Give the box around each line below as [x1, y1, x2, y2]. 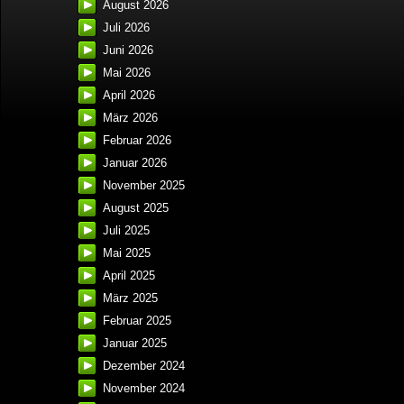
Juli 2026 [103, 21, 150, 35]
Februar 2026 [103, 133, 171, 148]
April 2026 [103, 88, 155, 103]
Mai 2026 [103, 66, 151, 80]
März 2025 [103, 291, 158, 306]
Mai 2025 [103, 246, 151, 261]
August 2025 [103, 201, 169, 216]
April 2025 [103, 269, 155, 283]
